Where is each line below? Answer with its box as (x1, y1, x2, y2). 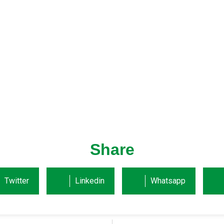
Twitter (4, 175, 29, 185)
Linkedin (75, 175, 104, 185)
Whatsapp (150, 175, 185, 185)
